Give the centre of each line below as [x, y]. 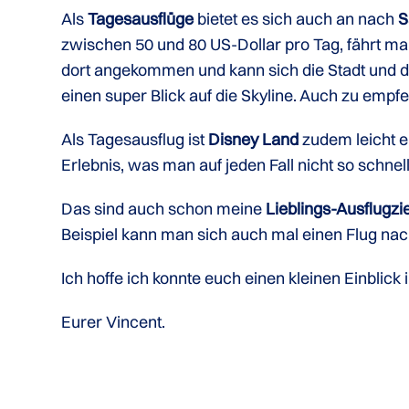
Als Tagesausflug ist [133, 139]
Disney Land [254, 139]
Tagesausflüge [141, 19]
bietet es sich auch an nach [296, 19]
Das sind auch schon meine [162, 209]
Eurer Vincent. [114, 322]
